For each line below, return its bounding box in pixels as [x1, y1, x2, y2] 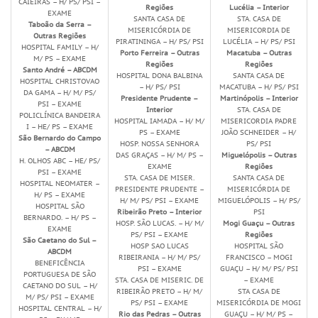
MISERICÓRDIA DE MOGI [216, 297, 301, 308]
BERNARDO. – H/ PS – [23, 212, 97, 223]
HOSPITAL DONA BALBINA [116, 70, 202, 81]
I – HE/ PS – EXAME [26, 121, 93, 132]
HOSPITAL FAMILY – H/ [21, 42, 99, 53]
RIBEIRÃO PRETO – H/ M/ [116, 286, 202, 297]
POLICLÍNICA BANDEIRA [19, 110, 100, 121]
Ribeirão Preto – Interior [117, 207, 202, 217]
